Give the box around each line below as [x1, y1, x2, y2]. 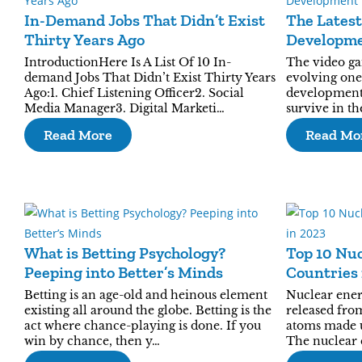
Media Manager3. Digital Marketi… [24, 101, 225, 116]
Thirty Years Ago [24, 30, 145, 49]
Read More [44, 126, 112, 144]
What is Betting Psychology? [24, 243, 225, 263]
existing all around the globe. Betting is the [24, 303, 271, 318]
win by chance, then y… [24, 334, 160, 348]
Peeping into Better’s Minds [24, 263, 223, 282]
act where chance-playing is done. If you [24, 318, 261, 333]
